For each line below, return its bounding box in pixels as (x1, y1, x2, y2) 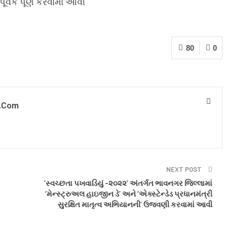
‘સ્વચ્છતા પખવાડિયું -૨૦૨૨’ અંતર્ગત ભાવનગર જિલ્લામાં (44, 178, 212, 187)
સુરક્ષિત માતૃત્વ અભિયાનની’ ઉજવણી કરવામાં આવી (58, 199, 212, 209)
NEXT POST (166, 165, 203, 173)
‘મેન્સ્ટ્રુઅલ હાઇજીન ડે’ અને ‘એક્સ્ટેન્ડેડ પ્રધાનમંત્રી (45, 188, 212, 198)
